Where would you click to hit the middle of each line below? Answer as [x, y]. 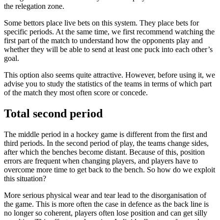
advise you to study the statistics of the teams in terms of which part [108, 83]
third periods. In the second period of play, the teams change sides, [106, 143]
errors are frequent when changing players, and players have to [101, 161]
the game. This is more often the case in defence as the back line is [106, 204]
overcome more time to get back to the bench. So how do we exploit [110, 169]
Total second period [53, 113]
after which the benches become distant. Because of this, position [104, 152]
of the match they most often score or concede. [76, 92]
